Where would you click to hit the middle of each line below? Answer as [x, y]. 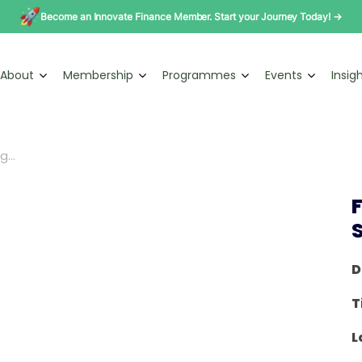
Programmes [199, 75]
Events [284, 75]
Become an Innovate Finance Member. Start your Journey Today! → [191, 16]
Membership [98, 75]
